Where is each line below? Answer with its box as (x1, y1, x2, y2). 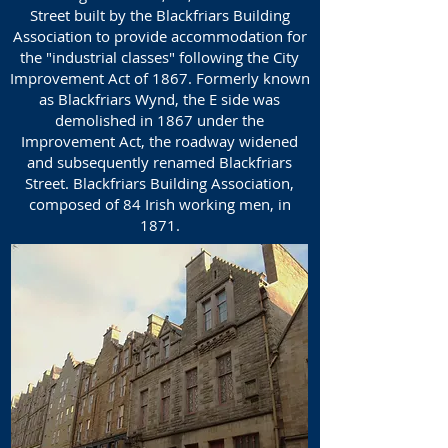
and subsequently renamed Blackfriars (27, 152, 292, 172)
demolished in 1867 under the (55, 110, 264, 130)
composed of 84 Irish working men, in (28, 194, 291, 214)
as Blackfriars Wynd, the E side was (39, 89, 280, 109)
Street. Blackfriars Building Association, (25, 173, 294, 193)
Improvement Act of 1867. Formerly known (9, 68, 310, 88)
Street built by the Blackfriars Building (29, 5, 290, 25)
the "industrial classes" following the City (20, 47, 299, 67)
